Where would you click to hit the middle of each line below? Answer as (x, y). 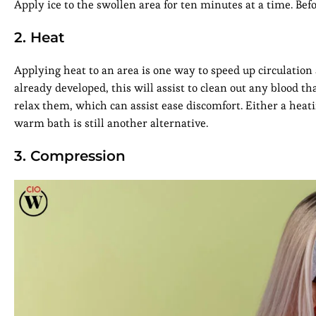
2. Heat (39, 38)
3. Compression (70, 156)
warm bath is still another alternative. (111, 123)
